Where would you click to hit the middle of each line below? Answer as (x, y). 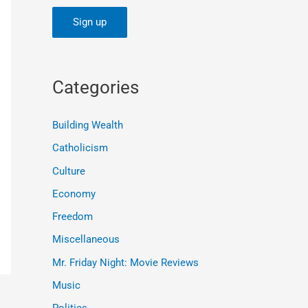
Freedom (73, 217)
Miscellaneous (86, 240)
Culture (69, 171)
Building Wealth (88, 125)
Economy (74, 194)
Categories (96, 87)
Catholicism (80, 148)
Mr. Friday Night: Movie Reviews (125, 262)
